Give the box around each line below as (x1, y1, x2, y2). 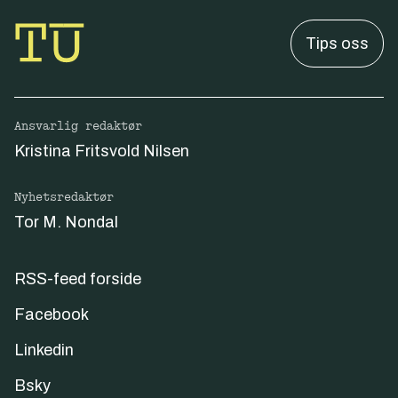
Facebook (14, 305, 89, 323)
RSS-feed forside (14, 269, 141, 288)
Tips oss (306, 34, 369, 52)
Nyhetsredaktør (14, 189, 114, 204)
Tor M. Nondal (14, 212, 118, 231)
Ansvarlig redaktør (14, 118, 142, 133)
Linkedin (14, 340, 74, 359)
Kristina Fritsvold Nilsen (14, 141, 189, 160)
